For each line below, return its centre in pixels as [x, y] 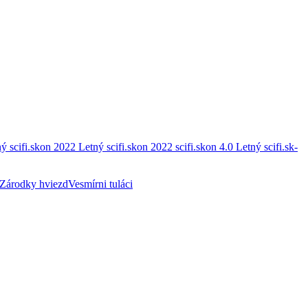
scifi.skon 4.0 [206, 147]
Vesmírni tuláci [100, 184]
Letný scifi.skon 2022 [127, 147]
